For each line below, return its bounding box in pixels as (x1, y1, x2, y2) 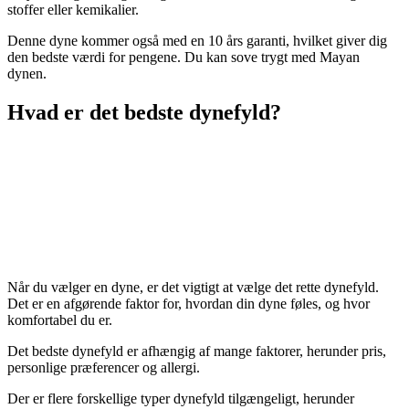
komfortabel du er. (7, 312, 112, 328)
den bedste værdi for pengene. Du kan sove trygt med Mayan (7, 49, 360, 66)
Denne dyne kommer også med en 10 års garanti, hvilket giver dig (7, 33, 387, 49)
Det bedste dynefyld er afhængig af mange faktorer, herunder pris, (7, 343, 386, 359)
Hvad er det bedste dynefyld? (7, 100, 281, 125)
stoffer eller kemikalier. (7, 2, 139, 18)
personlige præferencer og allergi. (7, 360, 200, 375)
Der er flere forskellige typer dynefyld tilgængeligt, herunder (7, 391, 354, 406)
